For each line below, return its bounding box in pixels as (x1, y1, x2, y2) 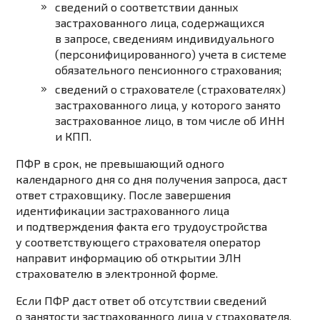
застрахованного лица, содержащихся (55, 16, 265, 30)
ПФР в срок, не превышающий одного (16, 156, 225, 171)
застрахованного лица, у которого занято (55, 98, 281, 112)
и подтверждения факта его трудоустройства (16, 219, 268, 234)
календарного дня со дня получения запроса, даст (16, 172, 288, 186)
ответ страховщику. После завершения (16, 188, 231, 202)
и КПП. (55, 129, 92, 144)
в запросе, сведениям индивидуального (55, 31, 275, 46)
